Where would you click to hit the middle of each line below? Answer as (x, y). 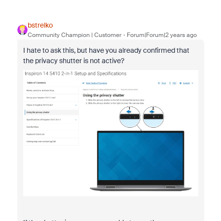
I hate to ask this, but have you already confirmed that (106, 50)
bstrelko (40, 25)
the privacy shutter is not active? (74, 61)
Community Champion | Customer (74, 35)
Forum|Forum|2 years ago (162, 35)
